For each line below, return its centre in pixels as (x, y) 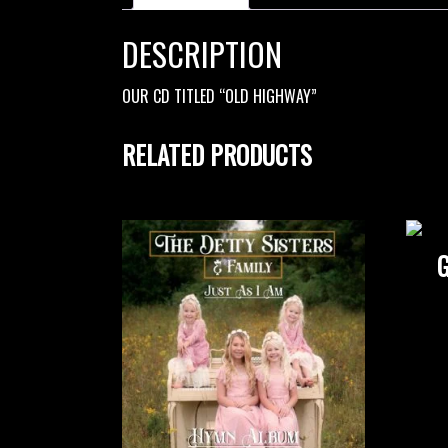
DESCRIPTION (202, 53)
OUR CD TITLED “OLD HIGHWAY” (219, 95)
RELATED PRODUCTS (217, 154)
